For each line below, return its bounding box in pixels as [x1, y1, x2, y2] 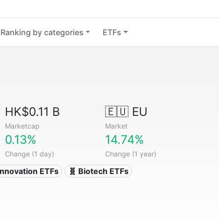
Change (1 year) [105, 150, 156, 158]
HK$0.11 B [5, 105, 61, 119]
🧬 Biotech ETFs [68, 166, 129, 176]
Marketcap [5, 122, 40, 130]
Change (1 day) [5, 150, 55, 158]
